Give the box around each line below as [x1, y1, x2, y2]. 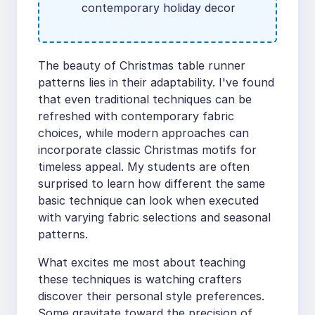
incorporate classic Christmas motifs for [38, 143, 257, 157]
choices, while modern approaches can [38, 126, 249, 141]
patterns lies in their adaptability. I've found [38, 75, 274, 90]
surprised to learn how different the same [38, 176, 265, 191]
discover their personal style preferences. [38, 289, 264, 304]
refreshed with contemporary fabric [38, 109, 234, 124]
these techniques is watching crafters [38, 272, 242, 287]
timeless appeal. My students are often [38, 160, 250, 174]
